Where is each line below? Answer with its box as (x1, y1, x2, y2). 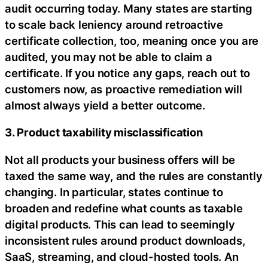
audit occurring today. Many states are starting (5, 1, 252, 15)
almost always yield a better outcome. (5, 98, 205, 112)
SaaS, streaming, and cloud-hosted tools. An (5, 249, 239, 263)
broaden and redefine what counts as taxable (5, 201, 243, 215)
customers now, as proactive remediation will (5, 82, 242, 96)
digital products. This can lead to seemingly (5, 217, 235, 231)
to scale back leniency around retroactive (5, 17, 223, 31)
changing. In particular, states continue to (5, 185, 223, 199)
